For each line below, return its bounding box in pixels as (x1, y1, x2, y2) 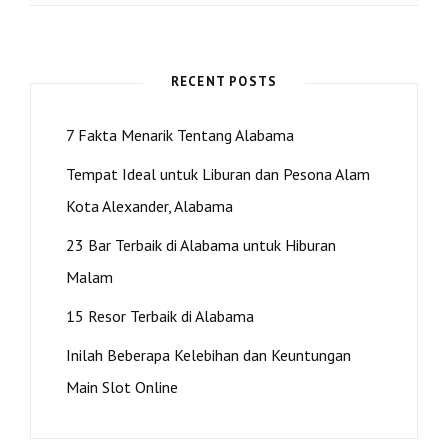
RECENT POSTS (170, 73, 278, 91)
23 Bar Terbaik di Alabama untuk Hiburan (66, 235, 336, 256)
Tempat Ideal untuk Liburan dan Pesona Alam (66, 164, 370, 185)
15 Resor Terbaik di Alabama (66, 306, 254, 327)
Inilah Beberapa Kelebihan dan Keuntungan (66, 345, 351, 366)
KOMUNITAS (165, 26, 246, 44)
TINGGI (165, 6, 215, 24)
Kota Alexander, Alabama (66, 196, 233, 217)
